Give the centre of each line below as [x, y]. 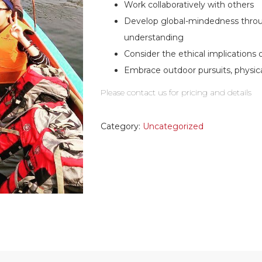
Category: [122, 126]
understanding [154, 37]
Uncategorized [173, 126]
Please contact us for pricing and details [176, 92]
